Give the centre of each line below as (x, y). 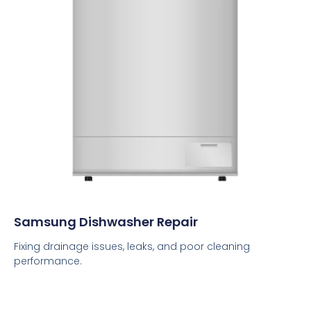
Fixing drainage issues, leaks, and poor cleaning (132, 246)
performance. (48, 261)
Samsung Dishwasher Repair (106, 221)
